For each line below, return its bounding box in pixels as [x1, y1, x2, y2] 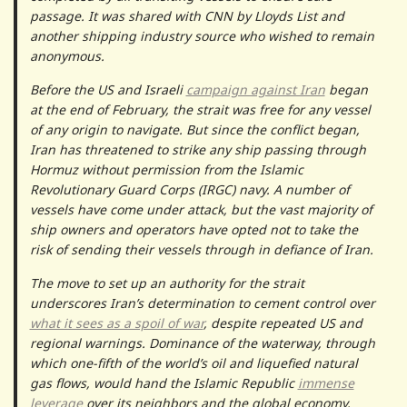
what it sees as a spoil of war [29, 313, 203, 332]
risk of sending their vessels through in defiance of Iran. [29, 240, 373, 258]
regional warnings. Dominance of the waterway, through [29, 333, 375, 352]
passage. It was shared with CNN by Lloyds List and [29, 6, 344, 25]
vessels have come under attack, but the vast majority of [29, 200, 372, 218]
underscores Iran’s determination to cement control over [29, 293, 375, 312]
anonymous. [29, 46, 104, 65]
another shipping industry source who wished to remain [29, 26, 374, 45]
